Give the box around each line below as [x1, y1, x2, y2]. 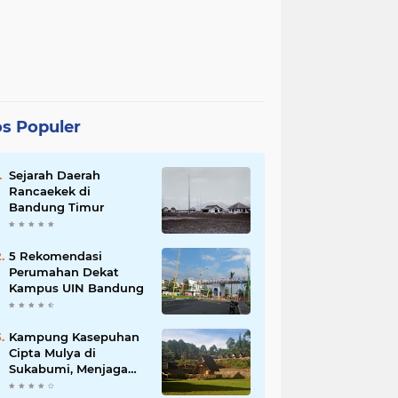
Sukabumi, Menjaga [9, 362, 128, 377]
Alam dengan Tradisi [9, 378, 134, 393]
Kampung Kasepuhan [9, 330, 139, 345]
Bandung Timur [9, 200, 104, 215]
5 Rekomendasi [9, 249, 102, 264]
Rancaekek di [9, 184, 91, 199]
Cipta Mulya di [9, 346, 96, 361]
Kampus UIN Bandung [9, 281, 144, 296]
